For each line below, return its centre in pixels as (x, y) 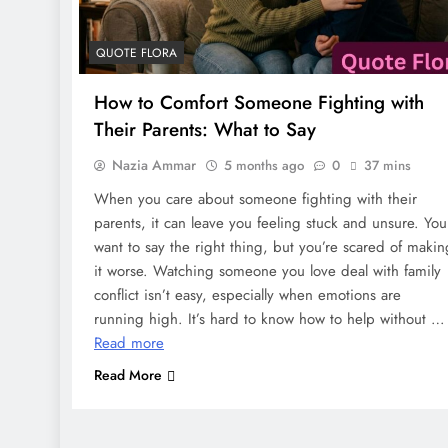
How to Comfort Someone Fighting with (259, 103)
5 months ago (264, 166)
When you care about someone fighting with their (255, 199)
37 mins (387, 166)
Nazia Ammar (154, 165)
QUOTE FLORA (136, 53)
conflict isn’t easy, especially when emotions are (247, 295)
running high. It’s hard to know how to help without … (269, 319)
